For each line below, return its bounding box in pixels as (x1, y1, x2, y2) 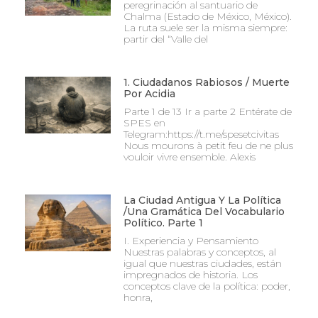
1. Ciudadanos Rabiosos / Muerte (123, 76, 290, 89)
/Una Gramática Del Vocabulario (123, 205, 285, 219)
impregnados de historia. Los (123, 268, 258, 282)
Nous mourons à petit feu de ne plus (123, 139, 293, 153)
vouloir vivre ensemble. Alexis (123, 150, 256, 164)
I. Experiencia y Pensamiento (123, 234, 258, 248)
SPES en (123, 116, 165, 130)
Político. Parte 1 (123, 216, 203, 230)
